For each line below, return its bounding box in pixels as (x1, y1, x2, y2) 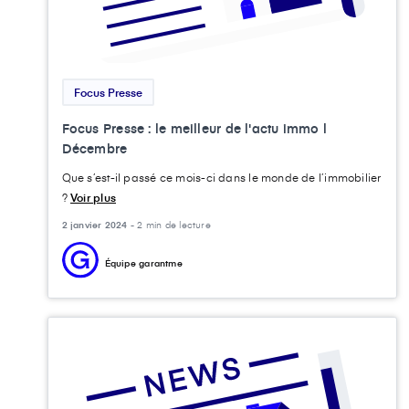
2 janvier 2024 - (61, 217, 138, 231)
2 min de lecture (137, 217, 211, 231)
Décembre (61, 139, 128, 157)
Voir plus (70, 189, 116, 204)
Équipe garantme (104, 256, 183, 269)
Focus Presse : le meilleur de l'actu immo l (61, 119, 327, 137)
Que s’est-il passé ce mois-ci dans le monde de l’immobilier (61, 169, 382, 184)
